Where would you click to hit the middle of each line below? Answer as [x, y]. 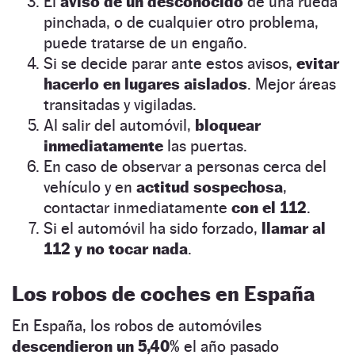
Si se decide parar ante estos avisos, [170, 63]
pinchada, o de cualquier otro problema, [181, 22]
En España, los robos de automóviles [137, 325]
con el [254, 207]
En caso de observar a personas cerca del [185, 166]
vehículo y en [90, 187]
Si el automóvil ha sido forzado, [153, 228]
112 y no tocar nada [116, 248]
